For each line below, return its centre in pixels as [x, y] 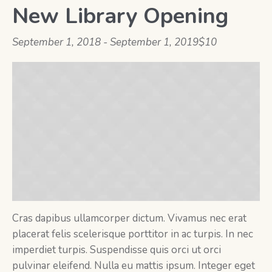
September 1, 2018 [56, 42]
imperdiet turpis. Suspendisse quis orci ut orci [117, 250]
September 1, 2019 [154, 42]
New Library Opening [120, 16]
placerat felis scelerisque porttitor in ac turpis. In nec [133, 234]
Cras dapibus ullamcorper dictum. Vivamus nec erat [129, 219]
